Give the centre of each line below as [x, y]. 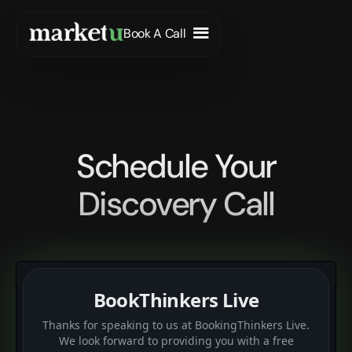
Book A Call [155, 34]
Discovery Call [176, 204]
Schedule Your [176, 167]
